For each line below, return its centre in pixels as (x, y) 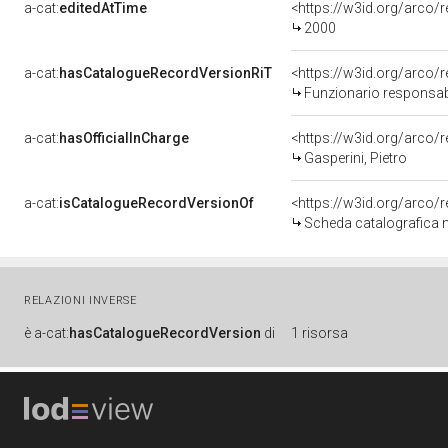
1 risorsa (319, 333)
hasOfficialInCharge (124, 138)
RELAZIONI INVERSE (80, 300)
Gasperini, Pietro (355, 158)
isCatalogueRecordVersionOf (156, 203)
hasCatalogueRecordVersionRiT (165, 73)
